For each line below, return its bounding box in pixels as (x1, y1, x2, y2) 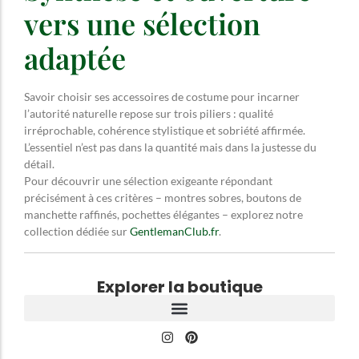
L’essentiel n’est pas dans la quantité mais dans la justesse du (24, 140, 317, 154)
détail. (24, 157, 54, 171)
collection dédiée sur (24, 224, 130, 238)
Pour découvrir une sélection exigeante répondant (24, 174, 272, 188)
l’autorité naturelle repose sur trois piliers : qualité (24, 107, 273, 120)
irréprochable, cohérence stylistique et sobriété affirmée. (24, 123, 305, 137)
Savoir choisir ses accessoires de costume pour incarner (24, 90, 300, 103)
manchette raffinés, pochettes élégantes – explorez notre (24, 208, 303, 221)
